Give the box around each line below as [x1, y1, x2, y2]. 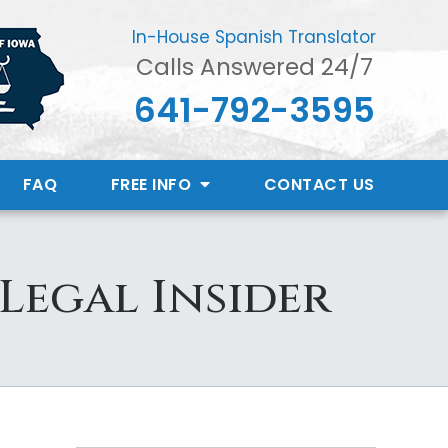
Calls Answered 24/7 [135, 51, 373, 84]
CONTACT [263, 172, 348, 196]
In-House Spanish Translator [132, 25, 376, 50]
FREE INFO [110, 172, 196, 196]
